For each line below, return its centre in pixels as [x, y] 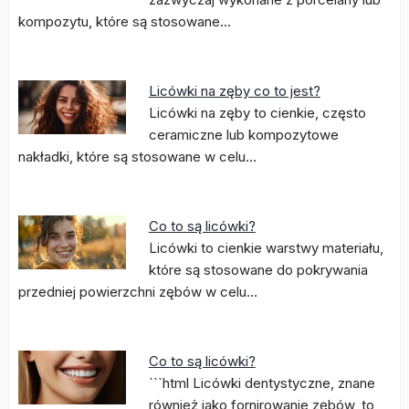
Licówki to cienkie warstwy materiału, [266, 248]
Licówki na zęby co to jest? [234, 91]
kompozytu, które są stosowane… [125, 21]
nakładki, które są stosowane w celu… [137, 157]
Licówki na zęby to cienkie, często [257, 113]
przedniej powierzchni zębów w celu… [138, 292]
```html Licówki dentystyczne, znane [262, 383]
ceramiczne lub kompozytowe [243, 135]
